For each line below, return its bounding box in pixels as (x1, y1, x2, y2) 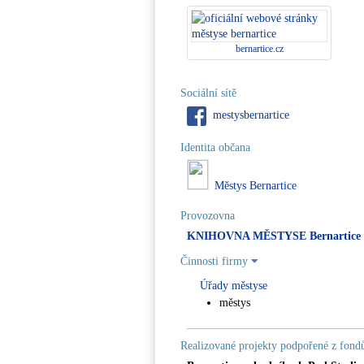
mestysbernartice (213, 108, 289, 121)
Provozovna (180, 210, 235, 222)
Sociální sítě (180, 87, 236, 99)
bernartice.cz (235, 43, 284, 54)
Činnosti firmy (180, 255, 251, 267)
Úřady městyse (200, 279, 267, 292)
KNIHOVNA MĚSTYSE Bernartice (187, 230, 361, 242)
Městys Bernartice (214, 180, 297, 192)
